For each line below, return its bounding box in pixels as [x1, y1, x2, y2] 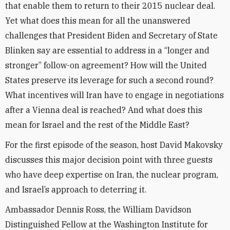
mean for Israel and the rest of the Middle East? [5, 120, 189, 130]
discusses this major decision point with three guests [5, 155, 213, 165]
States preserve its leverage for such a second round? [5, 75, 214, 85]
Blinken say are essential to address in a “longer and [5, 45, 209, 55]
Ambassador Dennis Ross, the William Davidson [5, 204, 191, 215]
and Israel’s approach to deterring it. [5, 184, 146, 195]
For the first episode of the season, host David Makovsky [5, 140, 223, 150]
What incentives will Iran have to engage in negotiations [5, 90, 224, 100]
